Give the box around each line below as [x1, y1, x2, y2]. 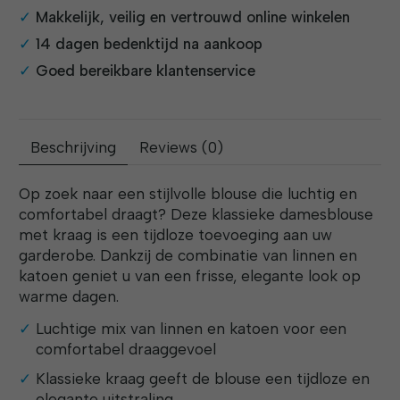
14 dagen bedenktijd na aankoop [36, 35, 263, 54]
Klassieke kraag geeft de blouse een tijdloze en [36, 370, 371, 388]
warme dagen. [19, 287, 120, 306]
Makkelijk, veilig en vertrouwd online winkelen [36, 8, 351, 27]
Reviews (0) [138, 138, 223, 157]
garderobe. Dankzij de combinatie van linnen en [19, 246, 358, 265]
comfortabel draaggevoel [36, 340, 217, 359]
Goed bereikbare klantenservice [36, 62, 256, 80]
